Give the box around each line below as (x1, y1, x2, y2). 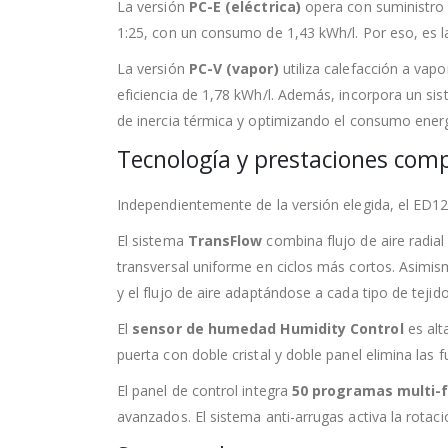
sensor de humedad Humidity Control (132, 318, 404, 338)
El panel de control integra (117, 380, 292, 400)
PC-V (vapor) (188, 58, 279, 78)
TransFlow (187, 230, 263, 250)
